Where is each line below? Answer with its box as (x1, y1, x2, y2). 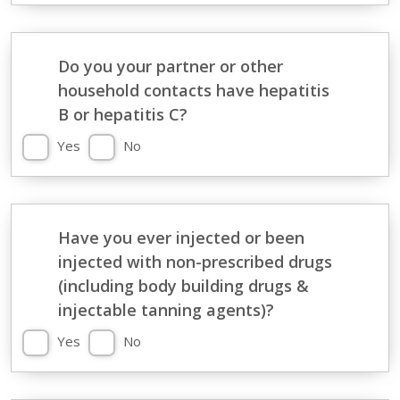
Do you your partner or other (57, 55, 283, 77)
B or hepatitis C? (57, 104, 187, 125)
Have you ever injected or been (57, 227, 304, 248)
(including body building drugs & (57, 275, 309, 296)
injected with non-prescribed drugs (57, 251, 332, 272)
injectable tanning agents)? (57, 299, 274, 321)
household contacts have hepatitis (57, 79, 329, 101)
